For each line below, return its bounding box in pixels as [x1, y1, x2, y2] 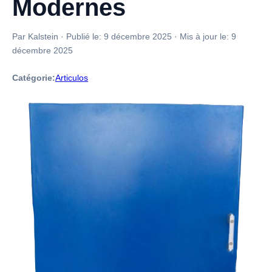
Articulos [55, 73, 88, 83]
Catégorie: [12, 73, 55, 83]
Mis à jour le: [180, 32, 231, 41]
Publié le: [66, 32, 104, 41]
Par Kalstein [12, 32, 58, 41]
